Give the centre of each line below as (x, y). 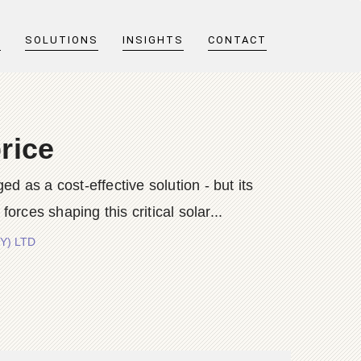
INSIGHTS (153, 40)
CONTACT (237, 40)
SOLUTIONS (62, 40)
